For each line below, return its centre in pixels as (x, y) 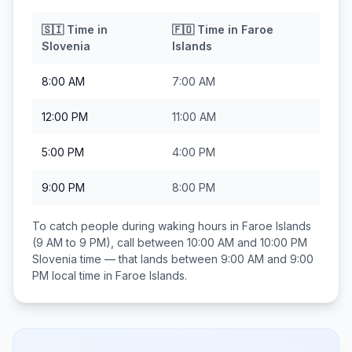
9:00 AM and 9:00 (267, 259)
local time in (82, 275)
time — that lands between (149, 259)
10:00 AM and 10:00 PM (247, 242)
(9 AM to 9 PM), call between (110, 242)
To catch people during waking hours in (137, 226)
